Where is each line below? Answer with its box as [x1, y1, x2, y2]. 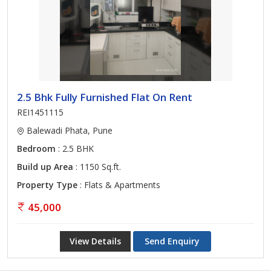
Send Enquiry [145, 235, 200, 247]
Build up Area [17, 161, 73, 172]
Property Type [17, 179, 77, 191]
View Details [70, 235, 121, 247]
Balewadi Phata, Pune [24, 125, 113, 136]
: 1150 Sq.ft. [73, 161, 121, 172]
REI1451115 [17, 106, 64, 118]
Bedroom [17, 143, 56, 154]
